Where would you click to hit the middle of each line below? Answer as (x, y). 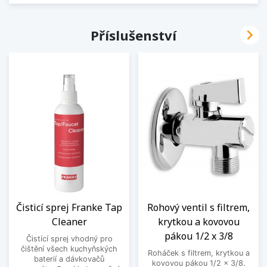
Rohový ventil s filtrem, (198, 207)
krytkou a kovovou (198, 221)
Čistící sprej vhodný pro (69, 238)
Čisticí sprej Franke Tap (69, 207)
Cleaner (69, 221)
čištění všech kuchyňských (69, 249)
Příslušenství (133, 35)
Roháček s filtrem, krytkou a (198, 253)
